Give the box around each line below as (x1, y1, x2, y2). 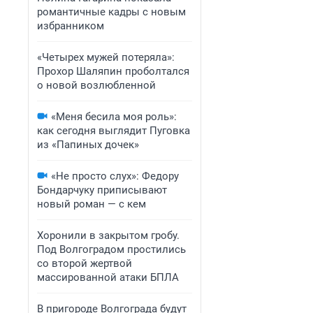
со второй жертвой (37, 257, 132, 270)
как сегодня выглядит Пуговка (37, 124, 190, 137)
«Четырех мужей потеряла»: (37, 51, 175, 64)
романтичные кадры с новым (37, 6, 186, 18)
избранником (37, 20, 104, 32)
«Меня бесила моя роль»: (51, 110, 177, 123)
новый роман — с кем (37, 198, 146, 210)
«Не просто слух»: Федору (51, 170, 179, 182)
